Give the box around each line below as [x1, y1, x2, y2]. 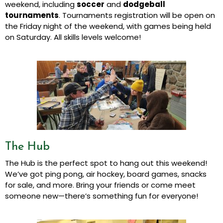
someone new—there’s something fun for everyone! [5, 191, 198, 202]
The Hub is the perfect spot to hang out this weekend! [5, 158, 207, 169]
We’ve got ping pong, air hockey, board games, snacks [5, 169, 207, 180]
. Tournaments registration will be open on [59, 10, 215, 21]
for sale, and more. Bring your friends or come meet [5, 180, 196, 191]
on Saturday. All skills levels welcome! [5, 32, 141, 43]
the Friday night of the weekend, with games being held [5, 21, 211, 32]
